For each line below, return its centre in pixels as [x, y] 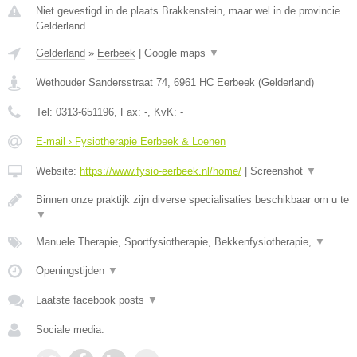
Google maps [177, 53]
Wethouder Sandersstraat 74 [102, 82]
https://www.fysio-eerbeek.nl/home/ [161, 171]
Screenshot [278, 171]
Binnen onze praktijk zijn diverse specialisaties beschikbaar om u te [192, 200]
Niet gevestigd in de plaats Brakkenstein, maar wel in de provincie [188, 11]
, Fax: [129, 112]
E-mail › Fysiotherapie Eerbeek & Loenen [131, 141]
